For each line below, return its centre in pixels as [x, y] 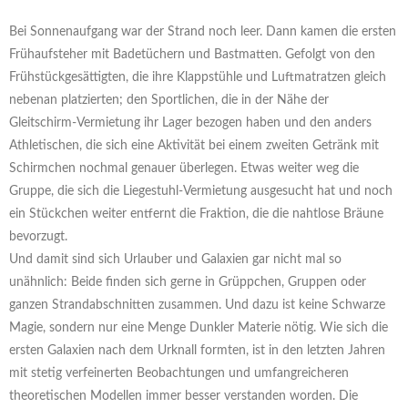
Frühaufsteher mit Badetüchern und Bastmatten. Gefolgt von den [192, 55]
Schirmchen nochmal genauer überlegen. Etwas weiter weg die [184, 169]
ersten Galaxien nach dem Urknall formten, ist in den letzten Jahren [197, 351]
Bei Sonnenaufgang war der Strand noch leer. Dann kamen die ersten [203, 32]
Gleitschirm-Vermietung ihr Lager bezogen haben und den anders [190, 123]
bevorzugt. [38, 237]
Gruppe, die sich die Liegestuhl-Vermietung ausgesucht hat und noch [201, 192]
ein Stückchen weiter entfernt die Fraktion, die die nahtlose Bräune [196, 214]
